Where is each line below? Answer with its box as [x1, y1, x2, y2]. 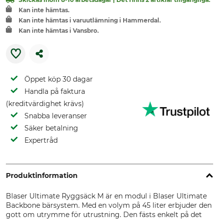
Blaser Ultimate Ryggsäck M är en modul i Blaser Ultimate [6, 192, 207, 200]
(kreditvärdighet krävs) [6, 99, 84, 108]
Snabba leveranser [24, 111, 87, 120]
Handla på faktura [24, 87, 85, 96]
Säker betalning [24, 124, 78, 132]
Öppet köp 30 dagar [24, 75, 93, 84]
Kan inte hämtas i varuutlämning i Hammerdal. [19, 17, 161, 24]
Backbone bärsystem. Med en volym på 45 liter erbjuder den [6, 201, 212, 210]
